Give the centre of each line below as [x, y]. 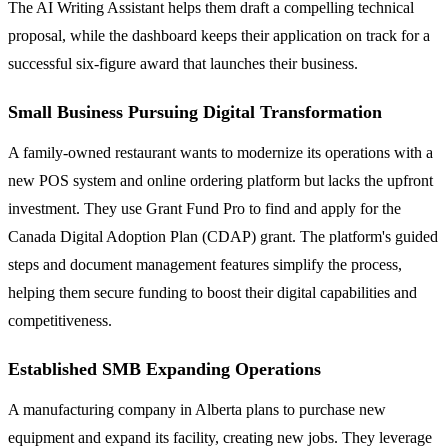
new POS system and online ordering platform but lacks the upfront [220, 181]
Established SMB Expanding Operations [164, 369]
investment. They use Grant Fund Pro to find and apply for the [204, 209]
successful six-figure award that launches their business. [183, 64]
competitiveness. [60, 321]
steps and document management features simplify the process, [205, 265]
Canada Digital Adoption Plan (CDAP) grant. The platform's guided [223, 237]
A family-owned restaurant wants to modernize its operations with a [220, 153]
